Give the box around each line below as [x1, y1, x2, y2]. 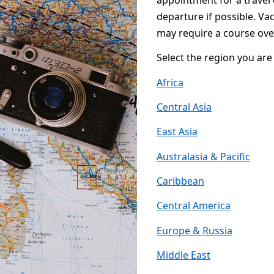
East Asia [157, 125, 198, 139]
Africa [157, 75, 183, 89]
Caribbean [157, 174, 204, 188]
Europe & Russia [157, 223, 232, 237]
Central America [157, 199, 231, 213]
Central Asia [157, 100, 212, 114]
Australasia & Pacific [157, 149, 250, 163]
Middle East [157, 248, 210, 262]
